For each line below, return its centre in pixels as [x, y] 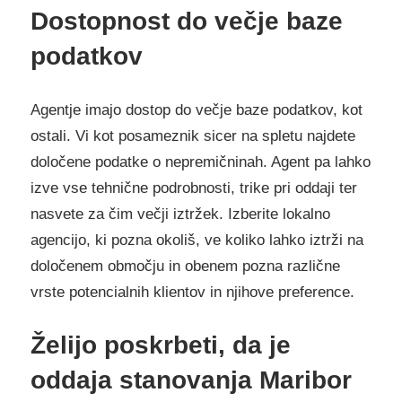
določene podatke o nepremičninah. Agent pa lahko [201, 162]
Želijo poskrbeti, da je [161, 345]
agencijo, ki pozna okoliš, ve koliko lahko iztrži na [197, 240]
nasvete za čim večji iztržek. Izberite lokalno [180, 214]
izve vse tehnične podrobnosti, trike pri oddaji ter [194, 188]
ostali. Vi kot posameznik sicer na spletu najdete [193, 135]
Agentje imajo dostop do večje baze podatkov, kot [197, 109]
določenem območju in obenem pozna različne [185, 266]
